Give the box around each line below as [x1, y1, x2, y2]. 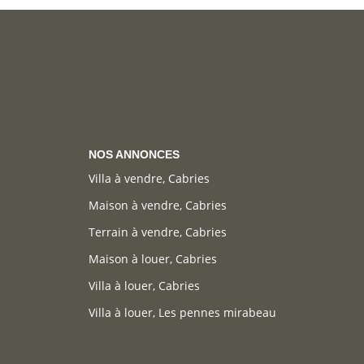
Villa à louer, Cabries [88, 278, 200, 294]
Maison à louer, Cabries [88, 251, 217, 267]
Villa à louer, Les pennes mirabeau [88, 305, 276, 321]
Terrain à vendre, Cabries [88, 224, 227, 240]
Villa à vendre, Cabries [88, 171, 210, 187]
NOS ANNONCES [88, 147, 180, 161]
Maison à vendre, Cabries [88, 197, 227, 214]
